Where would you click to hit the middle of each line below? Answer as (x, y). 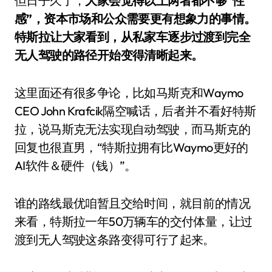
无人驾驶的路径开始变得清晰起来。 (109, 55)
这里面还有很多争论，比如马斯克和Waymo (129, 93)
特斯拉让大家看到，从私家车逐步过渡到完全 (132, 37)
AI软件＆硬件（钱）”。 (76, 165)
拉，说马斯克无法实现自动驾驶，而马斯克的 (132, 129)
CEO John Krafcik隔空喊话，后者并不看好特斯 (135, 111)
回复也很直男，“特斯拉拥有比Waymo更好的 (131, 147)
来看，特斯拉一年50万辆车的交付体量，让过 (134, 221)
